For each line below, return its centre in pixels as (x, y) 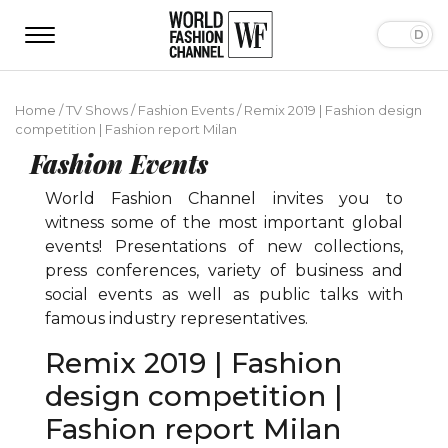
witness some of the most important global (224, 222)
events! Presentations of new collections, (224, 246)
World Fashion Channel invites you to (224, 198)
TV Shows (97, 109)
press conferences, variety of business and (224, 270)
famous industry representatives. (176, 318)
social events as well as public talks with (224, 294)
